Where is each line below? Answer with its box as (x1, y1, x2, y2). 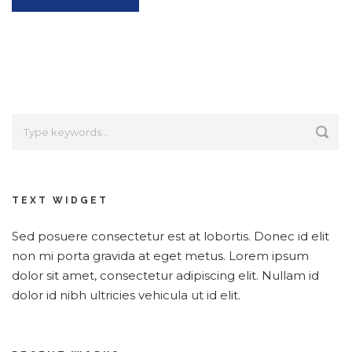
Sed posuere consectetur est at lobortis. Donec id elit (12, 229, 329, 244)
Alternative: (12, 30, 79, 45)
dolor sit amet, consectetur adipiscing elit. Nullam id (12, 268, 319, 283)
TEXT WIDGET (12, 195, 108, 206)
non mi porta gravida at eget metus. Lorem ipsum (12, 248, 309, 263)
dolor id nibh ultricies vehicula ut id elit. (12, 288, 240, 302)
